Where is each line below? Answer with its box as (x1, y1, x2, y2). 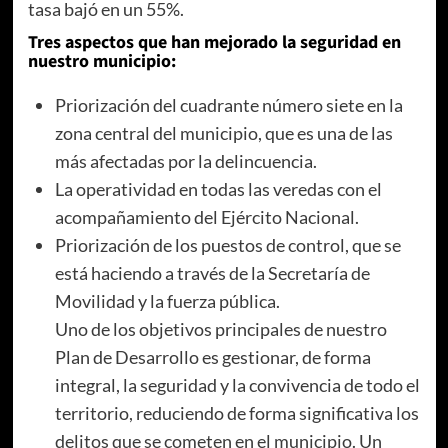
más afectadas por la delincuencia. (54, 149, 317, 172)
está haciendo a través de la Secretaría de (54, 261, 370, 284)
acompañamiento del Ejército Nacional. (54, 205, 359, 228)
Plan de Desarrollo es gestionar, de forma (54, 345, 371, 368)
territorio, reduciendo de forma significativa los (54, 401, 419, 424)
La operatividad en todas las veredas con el (54, 177, 382, 200)
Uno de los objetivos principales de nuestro (54, 317, 387, 340)
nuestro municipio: (27, 48, 176, 74)
